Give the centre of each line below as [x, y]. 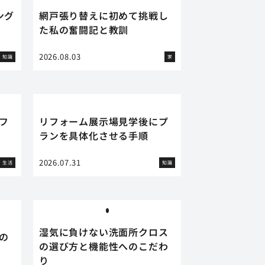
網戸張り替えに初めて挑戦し [104, 15]
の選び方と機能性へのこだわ [104, 246]
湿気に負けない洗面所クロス [104, 232]
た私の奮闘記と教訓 [84, 30]
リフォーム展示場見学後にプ [104, 121]
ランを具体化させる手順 [94, 135]
